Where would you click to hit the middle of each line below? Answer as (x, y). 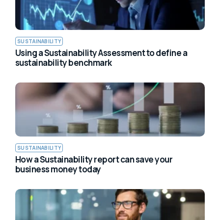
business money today (58, 169)
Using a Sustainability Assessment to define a (101, 53)
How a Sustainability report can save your (94, 159)
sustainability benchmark (64, 62)
